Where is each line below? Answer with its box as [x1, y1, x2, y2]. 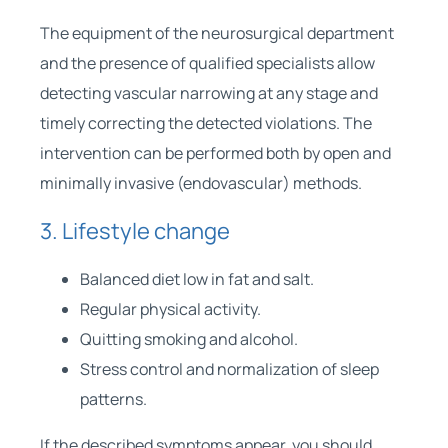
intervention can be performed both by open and [39, 141, 391, 164]
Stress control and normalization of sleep [79, 357, 379, 380]
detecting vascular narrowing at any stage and [39, 81, 378, 104]
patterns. [79, 387, 147, 410]
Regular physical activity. [79, 297, 261, 320]
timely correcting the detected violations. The [39, 111, 372, 134]
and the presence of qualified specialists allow [39, 51, 375, 74]
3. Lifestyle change [39, 215, 230, 246]
